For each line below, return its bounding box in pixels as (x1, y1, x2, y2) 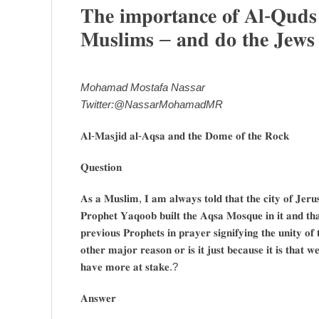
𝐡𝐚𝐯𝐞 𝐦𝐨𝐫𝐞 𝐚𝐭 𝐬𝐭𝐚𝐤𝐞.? (80, 260, 178, 273)
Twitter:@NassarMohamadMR (80, 98, 223, 110)
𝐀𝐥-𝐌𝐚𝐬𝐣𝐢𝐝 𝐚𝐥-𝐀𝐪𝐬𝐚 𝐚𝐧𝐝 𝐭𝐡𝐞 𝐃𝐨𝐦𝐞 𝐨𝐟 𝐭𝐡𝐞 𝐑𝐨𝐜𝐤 (80, 129, 289, 142)
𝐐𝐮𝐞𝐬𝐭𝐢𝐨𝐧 (80, 160, 122, 173)
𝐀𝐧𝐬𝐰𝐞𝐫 (80, 291, 116, 304)
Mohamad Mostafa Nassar (80, 80, 205, 93)
